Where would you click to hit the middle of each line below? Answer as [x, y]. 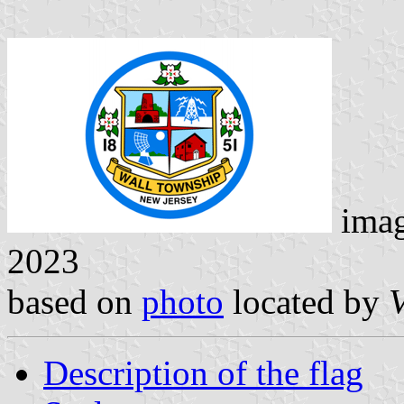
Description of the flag [203, 372]
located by [306, 301]
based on [74, 301]
